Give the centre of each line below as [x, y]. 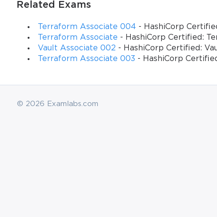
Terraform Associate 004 [87, 27]
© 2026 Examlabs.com [58, 104]
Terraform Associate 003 [86, 59]
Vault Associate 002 [77, 48]
